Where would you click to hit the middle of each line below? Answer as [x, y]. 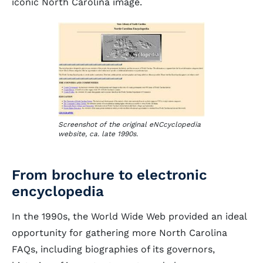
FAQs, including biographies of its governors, [113, 249]
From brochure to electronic [109, 175]
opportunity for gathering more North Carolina [119, 233]
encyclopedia [58, 191]
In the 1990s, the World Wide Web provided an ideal [129, 216]
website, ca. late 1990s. [98, 134]
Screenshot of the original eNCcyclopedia [129, 124]
